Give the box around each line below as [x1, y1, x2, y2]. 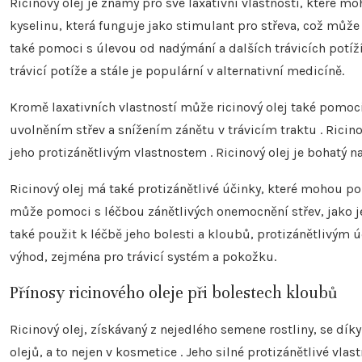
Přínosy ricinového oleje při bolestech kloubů [10, 282, 338, 303]
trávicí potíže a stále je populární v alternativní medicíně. [10, 62, 344, 78]
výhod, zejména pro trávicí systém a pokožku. [10, 248, 276, 264]
